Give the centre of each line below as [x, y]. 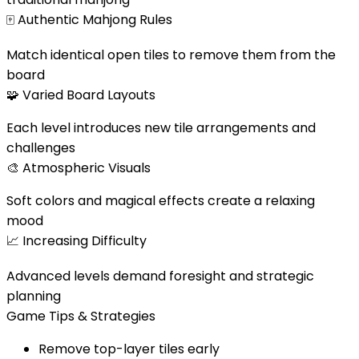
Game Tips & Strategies [81, 316]
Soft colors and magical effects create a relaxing [161, 200]
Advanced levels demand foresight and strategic [160, 276]
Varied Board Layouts [89, 95]
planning [34, 296]
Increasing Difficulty [85, 240]
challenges [41, 147]
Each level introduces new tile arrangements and [161, 127]
